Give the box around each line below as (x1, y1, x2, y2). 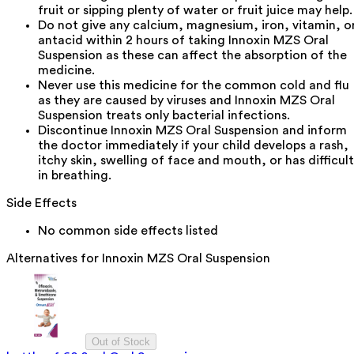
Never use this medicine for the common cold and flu (38, 78, 349, 92)
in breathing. (38, 168, 111, 182)
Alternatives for (6, 251, 102, 265)
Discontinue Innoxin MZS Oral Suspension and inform (38, 123, 347, 137)
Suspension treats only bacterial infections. (38, 108, 290, 122)
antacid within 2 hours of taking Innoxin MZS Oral (38, 33, 329, 47)
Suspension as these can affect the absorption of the (38, 48, 347, 62)
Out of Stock (92, 335, 150, 348)
